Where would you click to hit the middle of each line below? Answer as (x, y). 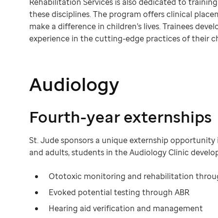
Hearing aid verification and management (126, 209)
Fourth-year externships (120, 117)
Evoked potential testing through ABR (119, 192)
